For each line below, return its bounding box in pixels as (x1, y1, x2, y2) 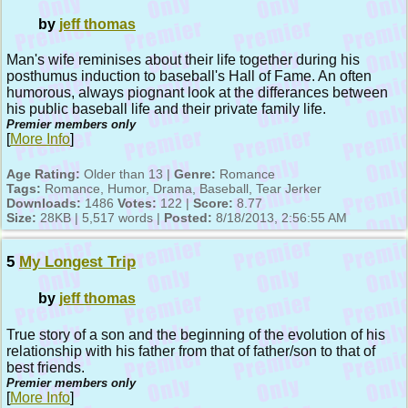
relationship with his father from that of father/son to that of (6, 342, 375, 359)
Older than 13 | (80, 167, 174, 182)
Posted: (164, 210, 212, 226)
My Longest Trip (19, 253, 136, 271)
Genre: (174, 167, 216, 182)
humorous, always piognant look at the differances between (6, 85, 388, 101)
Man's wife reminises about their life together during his (6, 52, 360, 68)
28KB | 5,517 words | (36, 210, 164, 226)
